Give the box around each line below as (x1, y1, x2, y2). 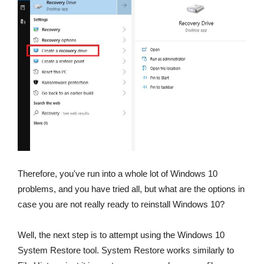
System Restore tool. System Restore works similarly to (18, 245, 234, 256)
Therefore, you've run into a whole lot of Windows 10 (18, 169, 217, 179)
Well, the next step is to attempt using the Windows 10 (18, 230, 225, 240)
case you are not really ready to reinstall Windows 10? (18, 199, 225, 210)
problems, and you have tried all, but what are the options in (18, 184, 245, 194)
